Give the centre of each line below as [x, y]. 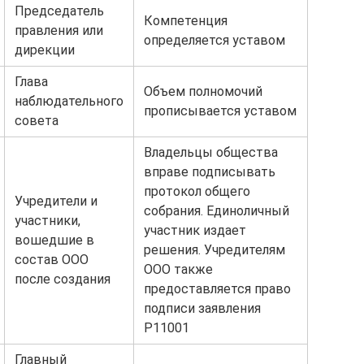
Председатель [59, 11]
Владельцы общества [211, 152]
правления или [59, 30]
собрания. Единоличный [217, 211]
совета [37, 121]
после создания [63, 279]
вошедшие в [54, 240]
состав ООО [52, 260]
